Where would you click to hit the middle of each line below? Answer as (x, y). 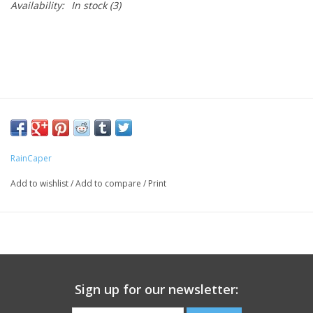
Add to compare (109, 184)
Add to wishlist (41, 184)
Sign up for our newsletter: (156, 290)
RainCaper (31, 159)
